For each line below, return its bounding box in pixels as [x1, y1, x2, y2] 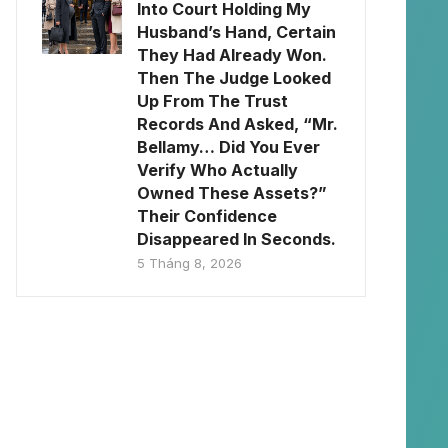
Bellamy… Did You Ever [137, 137, 320, 157]
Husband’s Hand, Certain [137, 22, 336, 42]
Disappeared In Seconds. [137, 229, 336, 249]
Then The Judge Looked [137, 68, 331, 88]
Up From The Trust [137, 91, 288, 111]
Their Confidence [137, 206, 277, 226]
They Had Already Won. [137, 45, 327, 65]
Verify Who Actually [137, 160, 298, 180]
